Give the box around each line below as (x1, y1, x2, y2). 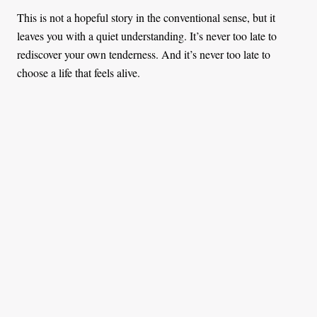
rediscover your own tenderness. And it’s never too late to (17, 46, 270, 62)
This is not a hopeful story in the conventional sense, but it (17, 9, 275, 25)
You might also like (67, 143, 250, 173)
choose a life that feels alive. (17, 64, 140, 80)
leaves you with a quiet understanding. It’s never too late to (17, 28, 277, 43)
